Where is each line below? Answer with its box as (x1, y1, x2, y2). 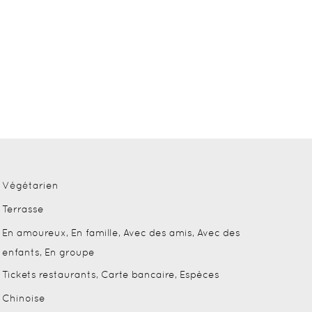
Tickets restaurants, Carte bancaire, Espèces (2, 268, 219, 280)
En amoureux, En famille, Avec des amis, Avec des (2, 226, 240, 238)
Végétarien (2, 179, 58, 191)
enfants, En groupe (2, 246, 95, 258)
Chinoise (2, 292, 45, 304)
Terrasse (2, 203, 44, 214)
